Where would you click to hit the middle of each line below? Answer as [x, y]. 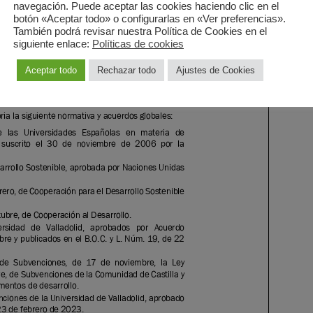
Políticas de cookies [138, 44]
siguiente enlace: [53, 44]
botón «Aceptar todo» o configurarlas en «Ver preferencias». [150, 19]
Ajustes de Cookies [216, 70]
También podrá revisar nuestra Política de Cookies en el [140, 31]
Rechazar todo [126, 70]
